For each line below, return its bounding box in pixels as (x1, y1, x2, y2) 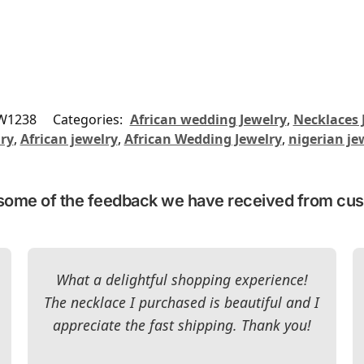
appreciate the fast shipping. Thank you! (52, 314, 311, 335)
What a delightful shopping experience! (55, 269, 308, 289)
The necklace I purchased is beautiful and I (44, 292, 320, 312)
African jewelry (19, 129, 118, 148)
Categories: (52, 110, 126, 128)
